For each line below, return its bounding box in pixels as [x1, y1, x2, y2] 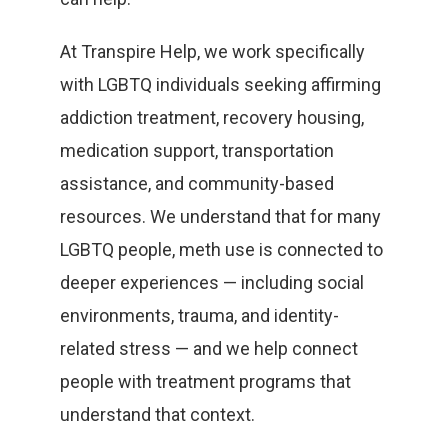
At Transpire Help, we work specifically [60, 41, 365, 62]
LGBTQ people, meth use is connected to [60, 239, 383, 260]
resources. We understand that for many [60, 206, 381, 227]
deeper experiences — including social [60, 272, 364, 293]
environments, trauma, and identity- [60, 305, 339, 326]
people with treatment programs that [60, 371, 351, 392]
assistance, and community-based [60, 173, 334, 194]
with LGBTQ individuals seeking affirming [60, 74, 381, 95]
